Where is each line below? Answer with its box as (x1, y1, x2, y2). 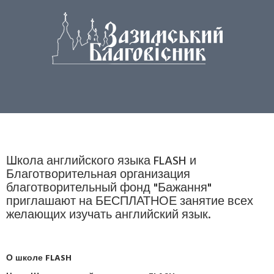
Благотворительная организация (6, 165, 190, 185)
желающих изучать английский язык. (6, 206, 210, 225)
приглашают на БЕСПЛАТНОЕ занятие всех (6, 192, 253, 212)
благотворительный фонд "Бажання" (6, 179, 212, 198)
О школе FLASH (6, 251, 72, 265)
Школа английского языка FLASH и (6, 152, 196, 171)
